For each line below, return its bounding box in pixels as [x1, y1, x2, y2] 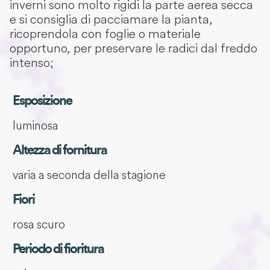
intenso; [10, 54, 54, 71]
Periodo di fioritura [12, 242, 104, 256]
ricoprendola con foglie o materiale [10, 25, 201, 42]
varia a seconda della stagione [12, 167, 166, 183]
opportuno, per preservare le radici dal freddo [10, 40, 257, 57]
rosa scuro [12, 216, 65, 232]
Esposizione [12, 94, 72, 108]
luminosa [12, 118, 58, 133]
